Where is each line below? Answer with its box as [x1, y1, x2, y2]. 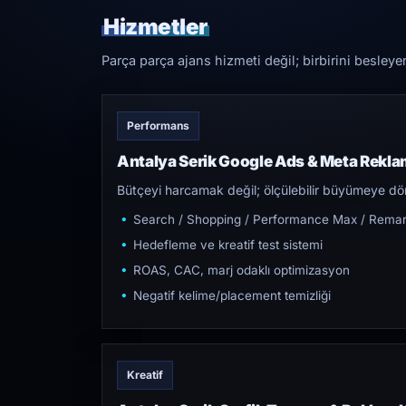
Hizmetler [103, 14, 208, 40]
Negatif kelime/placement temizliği [133, 288, 331, 303]
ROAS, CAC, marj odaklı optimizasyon [133, 263, 350, 277]
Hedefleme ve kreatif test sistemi [133, 237, 323, 252]
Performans [127, 119, 189, 132]
